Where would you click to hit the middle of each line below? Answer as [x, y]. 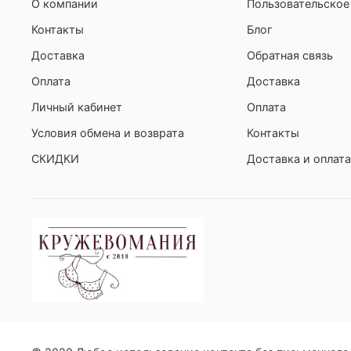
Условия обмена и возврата [108, 132]
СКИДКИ [55, 158]
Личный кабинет [77, 107]
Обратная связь [290, 55]
